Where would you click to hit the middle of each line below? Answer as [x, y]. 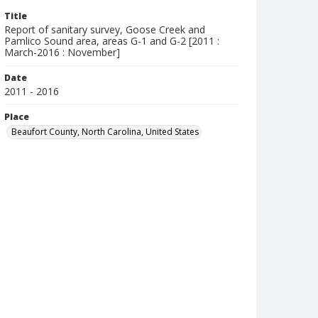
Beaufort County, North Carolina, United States [105, 132]
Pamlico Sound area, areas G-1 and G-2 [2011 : [112, 41]
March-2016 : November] [62, 52]
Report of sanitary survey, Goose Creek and [105, 29]
